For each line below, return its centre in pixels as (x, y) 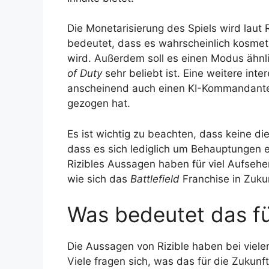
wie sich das (99, 179)
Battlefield (155, 179)
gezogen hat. (99, 104)
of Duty (85, 74)
